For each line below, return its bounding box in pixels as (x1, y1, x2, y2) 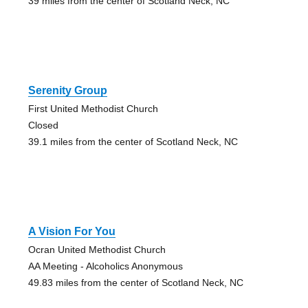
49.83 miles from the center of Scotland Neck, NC (27, 277, 243, 289)
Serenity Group (27, 85, 107, 97)
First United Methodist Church (27, 103, 158, 115)
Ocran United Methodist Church (27, 244, 166, 256)
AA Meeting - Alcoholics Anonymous (27, 261, 183, 272)
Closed (27, 120, 58, 131)
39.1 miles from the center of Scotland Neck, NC (27, 136, 238, 148)
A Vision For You (27, 225, 115, 238)
